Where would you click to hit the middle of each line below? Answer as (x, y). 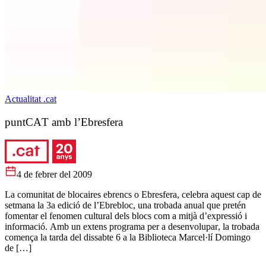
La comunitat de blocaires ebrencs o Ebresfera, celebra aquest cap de (133, 195)
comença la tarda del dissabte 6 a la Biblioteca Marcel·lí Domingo (128, 237)
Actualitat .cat (31, 99)
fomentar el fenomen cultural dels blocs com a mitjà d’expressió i (126, 216)
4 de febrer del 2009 (54, 175)
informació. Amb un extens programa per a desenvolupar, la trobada (132, 227)
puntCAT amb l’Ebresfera (64, 122)
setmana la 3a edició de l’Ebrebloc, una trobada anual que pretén (125, 205)
